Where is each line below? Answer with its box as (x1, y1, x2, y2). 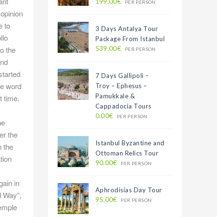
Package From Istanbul (95, 35, 165, 43)
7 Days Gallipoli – (95, 72, 149, 79)
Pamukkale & (95, 92, 135, 100)
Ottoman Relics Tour (95, 149, 159, 157)
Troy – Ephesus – (95, 82, 147, 90)
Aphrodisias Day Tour (95, 186, 162, 194)
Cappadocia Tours (95, 102, 152, 110)
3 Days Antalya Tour (95, 25, 158, 32)
